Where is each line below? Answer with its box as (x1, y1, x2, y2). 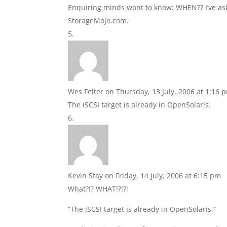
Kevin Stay (68, 171, 103, 180)
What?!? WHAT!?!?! (68, 184, 129, 194)
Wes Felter (68, 87, 104, 96)
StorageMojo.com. (68, 16, 129, 25)
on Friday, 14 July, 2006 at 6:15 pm (105, 171, 221, 180)
